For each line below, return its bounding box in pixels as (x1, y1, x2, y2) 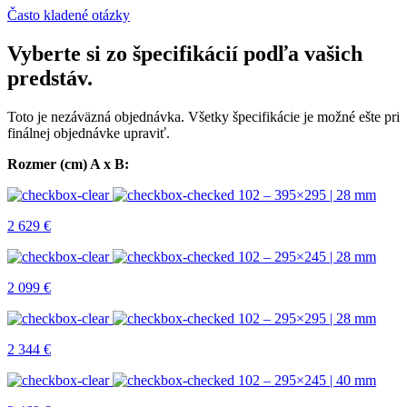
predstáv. (7, 65, 93, 90)
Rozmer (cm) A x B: (7, 155, 129, 172)
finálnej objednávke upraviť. (7, 124, 170, 141)
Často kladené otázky (7, 7, 130, 23)
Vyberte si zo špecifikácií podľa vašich (7, 41, 362, 65)
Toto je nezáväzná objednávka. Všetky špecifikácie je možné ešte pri (7, 108, 400, 124)
